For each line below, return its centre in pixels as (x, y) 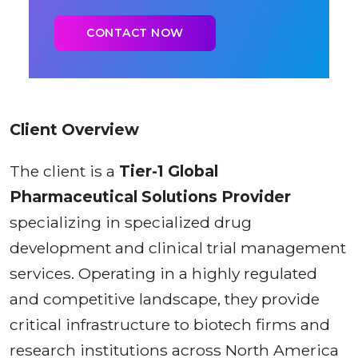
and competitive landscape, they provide (165, 298)
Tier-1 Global (169, 171)
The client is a (64, 171)
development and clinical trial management (178, 247)
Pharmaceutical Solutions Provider (150, 196)
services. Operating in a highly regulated (163, 273)
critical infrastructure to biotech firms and (170, 324)
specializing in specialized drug (131, 222)
